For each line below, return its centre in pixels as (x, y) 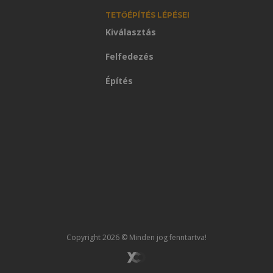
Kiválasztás (130, 32)
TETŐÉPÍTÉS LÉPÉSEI (147, 15)
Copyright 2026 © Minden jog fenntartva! (136, 237)
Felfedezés (129, 56)
